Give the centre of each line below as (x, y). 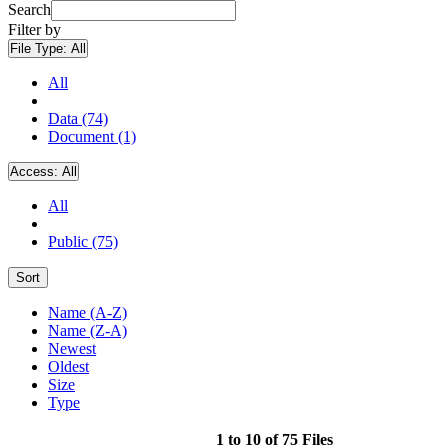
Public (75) (83, 241)
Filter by (34, 29)
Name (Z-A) (87, 330)
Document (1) (92, 136)
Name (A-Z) (87, 312)
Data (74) (78, 118)
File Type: (40, 48)
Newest (72, 348)
